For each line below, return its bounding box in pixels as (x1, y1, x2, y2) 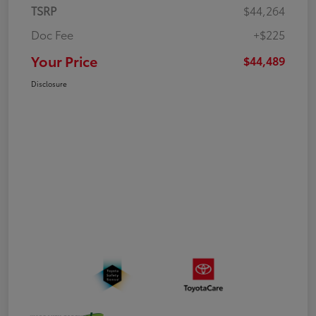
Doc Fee (31, 26, 73, 43)
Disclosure (31, 78, 67, 90)
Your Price (31, 51, 97, 71)
